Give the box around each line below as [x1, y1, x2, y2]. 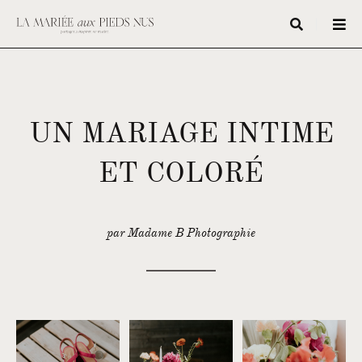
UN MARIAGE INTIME [28, 116, 334, 150]
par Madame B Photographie [107, 225, 255, 240]
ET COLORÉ [99, 155, 263, 190]
